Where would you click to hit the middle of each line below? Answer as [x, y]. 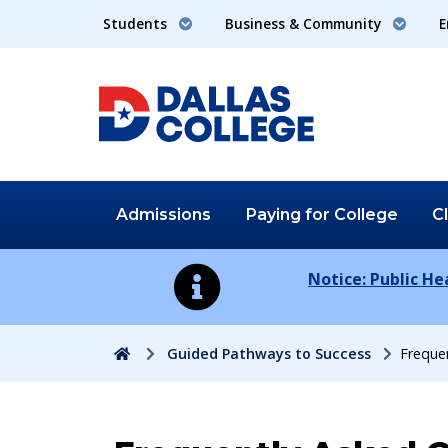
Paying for [289, 214]
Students [137, 24]
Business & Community [305, 24]
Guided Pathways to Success [269, 353]
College [365, 214]
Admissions [164, 214]
